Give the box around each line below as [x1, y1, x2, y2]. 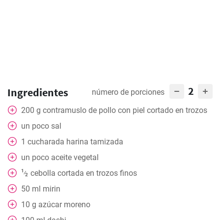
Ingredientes [7, 85, 68, 99]
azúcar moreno [38, 200, 90, 209]
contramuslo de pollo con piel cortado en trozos [43, 106, 207, 115]
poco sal [32, 121, 61, 131]
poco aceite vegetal [32, 153, 99, 162]
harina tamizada [66, 137, 123, 146]
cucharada [27, 137, 64, 146]
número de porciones [92, 87, 165, 97]
